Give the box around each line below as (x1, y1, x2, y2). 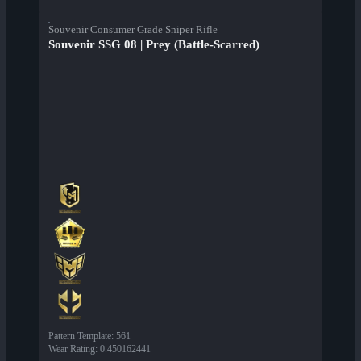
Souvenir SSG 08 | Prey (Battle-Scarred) (48, 38, 259, 52)
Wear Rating (48, 343, 95, 355)
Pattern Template (48, 330, 111, 342)
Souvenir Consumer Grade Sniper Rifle (48, 23, 218, 36)
